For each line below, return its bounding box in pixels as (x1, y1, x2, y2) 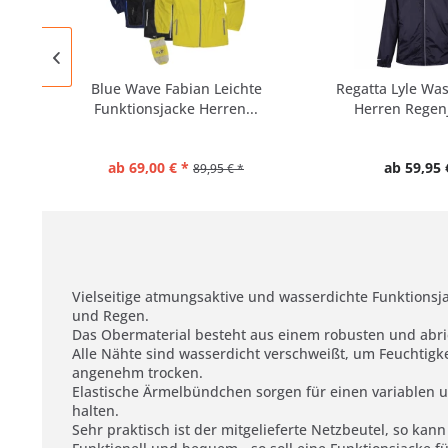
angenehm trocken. (72, 362, 203, 382)
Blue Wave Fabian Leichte (90, 78, 262, 98)
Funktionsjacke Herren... (94, 98, 258, 118)
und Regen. (72, 305, 149, 325)
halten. (72, 400, 119, 420)
